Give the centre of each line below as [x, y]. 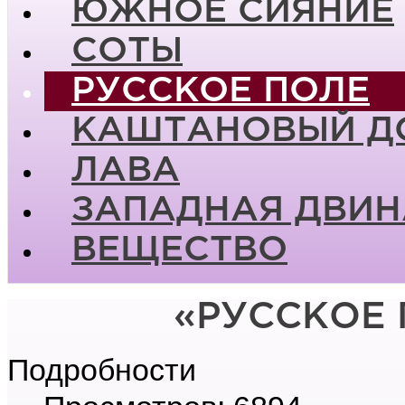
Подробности [102, 369]
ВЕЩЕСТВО [179, 250]
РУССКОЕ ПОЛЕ [221, 91]
